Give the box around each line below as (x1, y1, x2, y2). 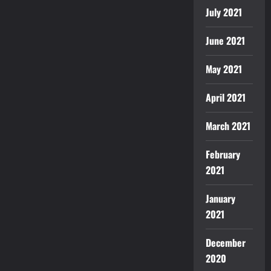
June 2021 (205, 33, 245, 48)
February (205, 147, 240, 162)
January (205, 191, 235, 206)
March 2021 (205, 119, 250, 133)
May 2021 (205, 62, 242, 76)
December (205, 235, 246, 250)
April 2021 (205, 90, 246, 105)
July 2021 (205, 5, 242, 19)
